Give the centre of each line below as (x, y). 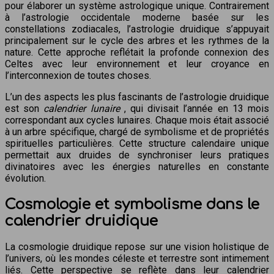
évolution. (25, 178)
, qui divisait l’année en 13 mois (197, 108)
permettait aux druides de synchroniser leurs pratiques (137, 155)
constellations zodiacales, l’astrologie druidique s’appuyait (137, 29)
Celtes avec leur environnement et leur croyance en (137, 64)
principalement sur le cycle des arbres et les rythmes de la (137, 40)
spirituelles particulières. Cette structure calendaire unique (137, 143)
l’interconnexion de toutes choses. (78, 75)
